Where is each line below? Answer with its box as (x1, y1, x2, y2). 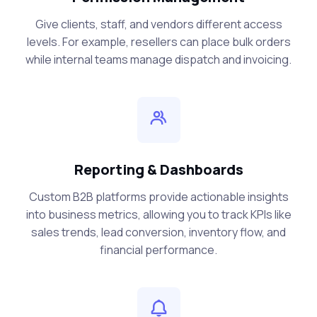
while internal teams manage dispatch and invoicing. (25, 52, 292, 68)
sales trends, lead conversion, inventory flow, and (31, 224, 286, 241)
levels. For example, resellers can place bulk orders (26, 34, 291, 50)
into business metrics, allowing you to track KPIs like (25, 207, 292, 223)
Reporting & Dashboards (74, 160, 243, 180)
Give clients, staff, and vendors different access (35, 16, 282, 33)
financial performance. (100, 242, 217, 258)
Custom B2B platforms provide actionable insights (28, 189, 289, 205)
